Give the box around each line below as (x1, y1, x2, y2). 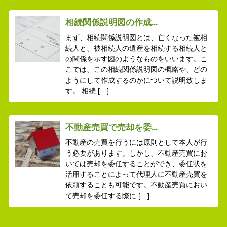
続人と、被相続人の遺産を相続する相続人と (65, 44, 207, 52)
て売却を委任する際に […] (65, 192, 149, 200)
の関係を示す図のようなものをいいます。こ (65, 54, 207, 63)
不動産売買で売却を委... (65, 123, 158, 133)
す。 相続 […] (65, 86, 109, 95)
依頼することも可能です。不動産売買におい (65, 181, 207, 190)
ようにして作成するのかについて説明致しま (65, 75, 207, 84)
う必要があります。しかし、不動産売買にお (65, 149, 207, 158)
